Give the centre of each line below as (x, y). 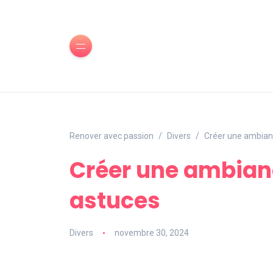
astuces (115, 201)
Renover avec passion (112, 136)
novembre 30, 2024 (151, 233)
